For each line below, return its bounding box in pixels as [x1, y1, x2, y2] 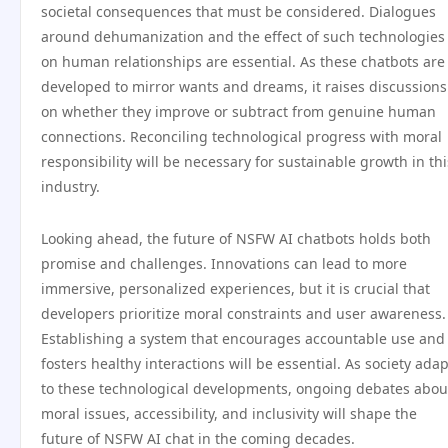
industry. [41, 177, 100, 196]
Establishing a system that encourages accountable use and [41, 329, 445, 348]
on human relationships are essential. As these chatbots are [41, 52, 445, 71]
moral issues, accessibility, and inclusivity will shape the [41, 404, 417, 423]
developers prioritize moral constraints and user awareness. [41, 304, 446, 323]
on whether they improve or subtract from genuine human [41, 102, 436, 121]
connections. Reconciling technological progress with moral [41, 127, 442, 146]
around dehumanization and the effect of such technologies [41, 27, 445, 46]
